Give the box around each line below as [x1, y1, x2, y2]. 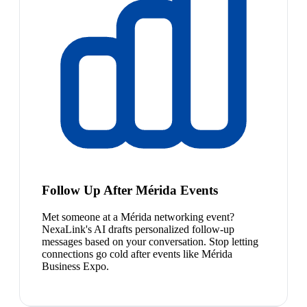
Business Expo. [42, 260, 109, 272]
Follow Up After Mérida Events [42, 182, 218, 197]
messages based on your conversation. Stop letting [42, 235, 258, 247]
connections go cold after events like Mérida [42, 247, 232, 260]
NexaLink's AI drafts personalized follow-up [42, 223, 234, 235]
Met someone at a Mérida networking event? [42, 210, 234, 223]
